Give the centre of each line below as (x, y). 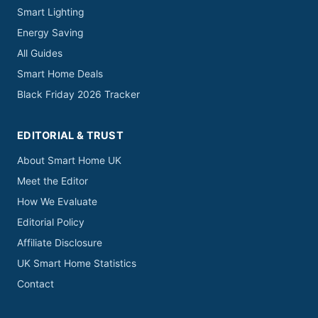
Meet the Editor (53, 181)
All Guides (40, 54)
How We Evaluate (57, 202)
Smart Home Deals (60, 74)
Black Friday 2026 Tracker (78, 95)
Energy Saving (50, 33)
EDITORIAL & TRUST (70, 136)
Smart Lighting (50, 12)
